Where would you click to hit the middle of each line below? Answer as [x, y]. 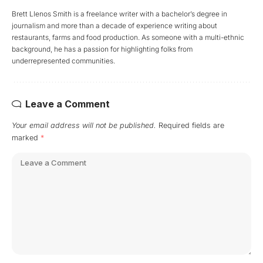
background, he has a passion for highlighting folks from [102, 49]
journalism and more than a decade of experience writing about [114, 25]
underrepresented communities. [63, 60]
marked [26, 137]
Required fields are [191, 125]
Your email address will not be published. [84, 125]
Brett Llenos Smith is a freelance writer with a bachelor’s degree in [119, 14]
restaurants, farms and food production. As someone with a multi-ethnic [128, 37]
